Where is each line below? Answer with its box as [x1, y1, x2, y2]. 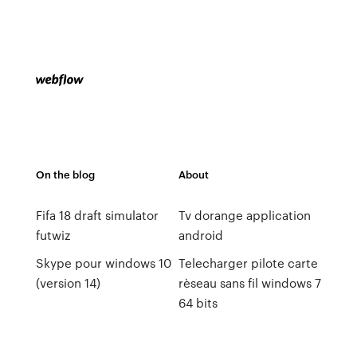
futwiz [35, 226, 70, 244]
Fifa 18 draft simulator [35, 206, 159, 224]
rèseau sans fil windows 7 [178, 274, 321, 292]
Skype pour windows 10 [35, 254, 171, 272]
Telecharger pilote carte [178, 254, 318, 272]
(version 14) [35, 274, 100, 292]
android [178, 226, 223, 244]
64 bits [178, 294, 218, 312]
